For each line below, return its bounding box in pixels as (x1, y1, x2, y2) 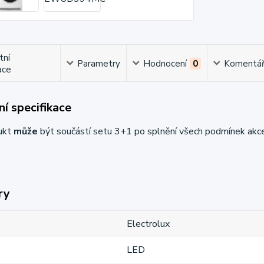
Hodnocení (143, 57, 187, 70)
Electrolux (127, 217, 170, 230)
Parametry (77, 57, 121, 70)
